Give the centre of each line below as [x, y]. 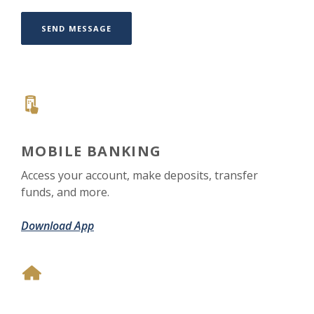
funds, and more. [65, 192]
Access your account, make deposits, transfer [139, 175]
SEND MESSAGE [77, 28]
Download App [57, 226]
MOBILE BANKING [91, 151]
